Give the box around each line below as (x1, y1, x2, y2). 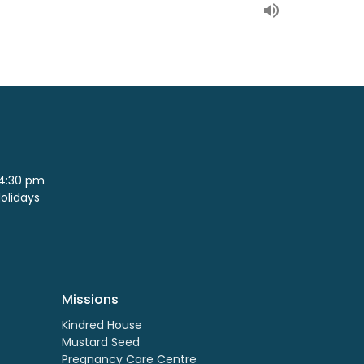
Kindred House (62, 316, 142, 333)
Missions (62, 290, 119, 310)
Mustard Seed (62, 333, 140, 350)
